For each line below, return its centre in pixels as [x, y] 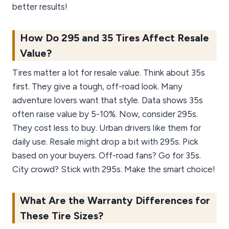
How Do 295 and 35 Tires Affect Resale [114, 38]
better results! [40, 7]
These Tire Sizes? [62, 216]
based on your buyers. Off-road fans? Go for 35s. [107, 156]
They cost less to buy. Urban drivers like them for [107, 128]
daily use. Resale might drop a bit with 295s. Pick [105, 142]
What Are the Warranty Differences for [115, 201]
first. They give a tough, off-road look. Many [97, 87]
